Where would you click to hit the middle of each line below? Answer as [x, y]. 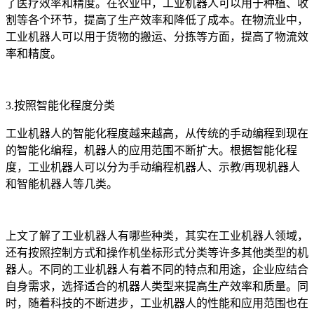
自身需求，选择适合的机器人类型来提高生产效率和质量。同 [157, 286]
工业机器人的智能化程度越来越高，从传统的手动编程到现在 [157, 133]
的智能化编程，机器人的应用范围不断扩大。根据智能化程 [151, 150]
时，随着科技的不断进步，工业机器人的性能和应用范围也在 [157, 303]
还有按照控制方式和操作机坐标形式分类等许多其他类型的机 [157, 252]
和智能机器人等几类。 [62, 184]
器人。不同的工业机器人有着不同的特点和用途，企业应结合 [157, 269]
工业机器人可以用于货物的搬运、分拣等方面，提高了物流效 [157, 36]
